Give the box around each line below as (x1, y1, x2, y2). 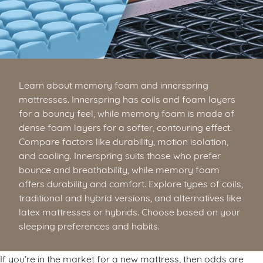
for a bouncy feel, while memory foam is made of (19, 106, 234, 119)
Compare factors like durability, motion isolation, (19, 134, 228, 147)
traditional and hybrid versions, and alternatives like (19, 191, 241, 204)
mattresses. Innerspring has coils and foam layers (19, 92, 235, 105)
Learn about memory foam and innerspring (19, 78, 208, 91)
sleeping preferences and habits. (19, 219, 160, 232)
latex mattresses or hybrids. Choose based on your (19, 205, 240, 218)
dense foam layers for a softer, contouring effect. (19, 120, 232, 133)
